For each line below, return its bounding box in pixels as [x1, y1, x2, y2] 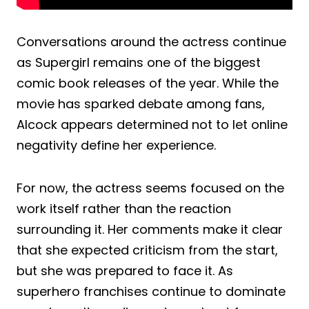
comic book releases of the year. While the [17, 74, 279, 92]
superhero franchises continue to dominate [17, 282, 286, 300]
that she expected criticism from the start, [17, 241, 278, 259]
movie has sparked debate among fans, [17, 94, 265, 112]
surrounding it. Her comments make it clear [17, 220, 283, 238]
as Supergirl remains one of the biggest [17, 53, 261, 71]
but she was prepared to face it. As [17, 261, 233, 279]
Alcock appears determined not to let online [17, 115, 288, 133]
